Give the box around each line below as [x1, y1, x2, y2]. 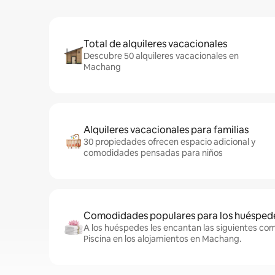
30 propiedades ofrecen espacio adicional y [83, 136, 255, 147]
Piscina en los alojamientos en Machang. [83, 233, 241, 244]
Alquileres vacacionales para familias [83, 123, 249, 136]
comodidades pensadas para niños [83, 147, 223, 158]
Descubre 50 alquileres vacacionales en [83, 50, 239, 61]
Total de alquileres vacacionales [83, 37, 227, 50]
